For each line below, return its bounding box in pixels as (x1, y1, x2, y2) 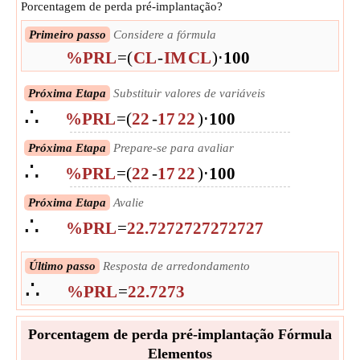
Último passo (29, 260, 96, 272)
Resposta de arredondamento (100, 260, 250, 272)
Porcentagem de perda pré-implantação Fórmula (28, 326, 332, 342)
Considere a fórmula (110, 28, 216, 41)
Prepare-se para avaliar (110, 141, 234, 154)
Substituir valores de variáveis (110, 87, 265, 100)
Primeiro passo (29, 28, 106, 41)
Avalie (110, 196, 144, 209)
